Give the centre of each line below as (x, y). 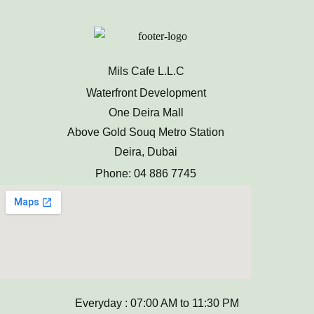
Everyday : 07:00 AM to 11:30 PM (157, 303)
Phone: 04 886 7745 (146, 174)
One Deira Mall (146, 112)
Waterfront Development (146, 93)
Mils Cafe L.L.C (146, 71)
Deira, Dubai (146, 151)
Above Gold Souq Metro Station (146, 132)
